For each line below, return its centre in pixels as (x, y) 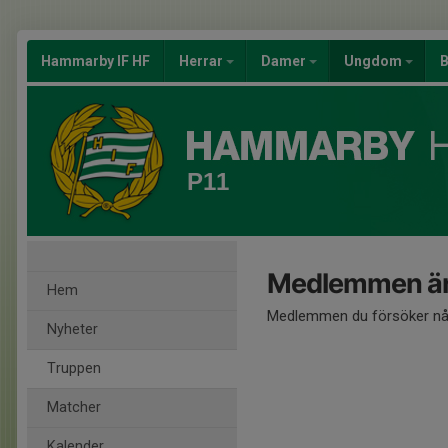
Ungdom (374, 61)
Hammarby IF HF (95, 61)
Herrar (202, 61)
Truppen (74, 368)
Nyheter (72, 329)
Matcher (74, 407)
